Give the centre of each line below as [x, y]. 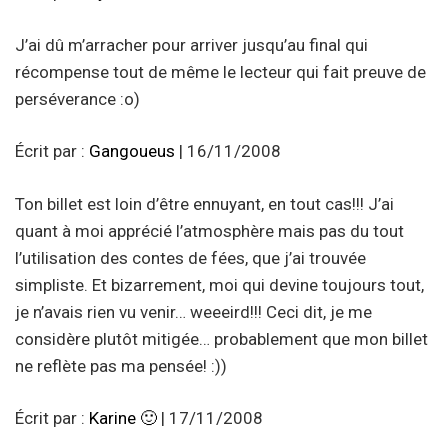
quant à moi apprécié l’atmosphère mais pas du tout [209, 230]
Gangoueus [132, 151]
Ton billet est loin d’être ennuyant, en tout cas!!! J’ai [204, 203]
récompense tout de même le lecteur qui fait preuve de [220, 71]
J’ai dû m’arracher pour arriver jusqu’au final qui [191, 44]
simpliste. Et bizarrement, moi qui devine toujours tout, [219, 284]
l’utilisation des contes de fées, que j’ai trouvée [190, 257]
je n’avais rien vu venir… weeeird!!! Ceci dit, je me [193, 311]
